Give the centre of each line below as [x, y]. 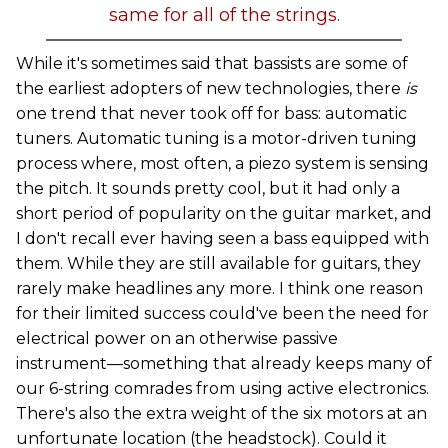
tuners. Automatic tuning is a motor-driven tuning [216, 138]
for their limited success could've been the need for [222, 313]
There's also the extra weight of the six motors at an [221, 413]
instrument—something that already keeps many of [224, 363]
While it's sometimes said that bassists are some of [212, 63]
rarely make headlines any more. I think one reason [219, 288]
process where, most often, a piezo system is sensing [222, 163]
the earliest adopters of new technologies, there [210, 88]
